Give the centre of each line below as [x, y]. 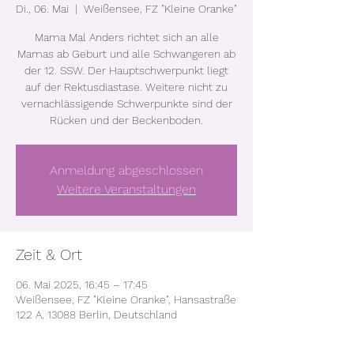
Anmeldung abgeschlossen [126, 170]
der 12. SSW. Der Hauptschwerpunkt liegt [126, 70]
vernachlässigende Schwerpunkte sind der [126, 103]
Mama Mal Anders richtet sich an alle [126, 37]
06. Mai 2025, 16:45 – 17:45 [82, 284]
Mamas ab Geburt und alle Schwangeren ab [126, 53]
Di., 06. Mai [42, 8]
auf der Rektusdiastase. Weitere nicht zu [126, 87]
